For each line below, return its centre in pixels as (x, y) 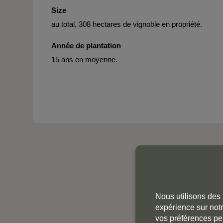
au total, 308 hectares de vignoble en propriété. (127, 24)
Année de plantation (86, 46)
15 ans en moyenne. (84, 59)
